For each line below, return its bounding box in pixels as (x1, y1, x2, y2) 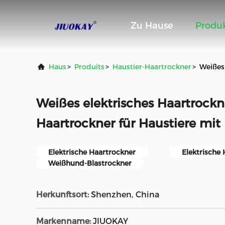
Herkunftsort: (36, 190, 89, 199)
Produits (74, 62, 104, 71)
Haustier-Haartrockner (113, 62, 191, 71)
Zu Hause (131, 20, 173, 32)
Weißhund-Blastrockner (48, 159, 132, 168)
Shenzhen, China (91, 190, 159, 199)
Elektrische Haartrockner (48, 148, 136, 157)
